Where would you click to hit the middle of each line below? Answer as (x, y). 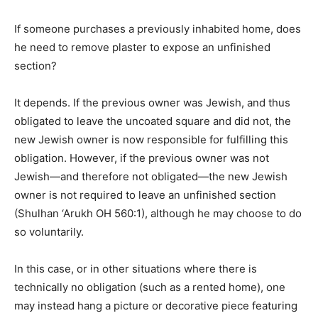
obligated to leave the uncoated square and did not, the (153, 121)
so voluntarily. (49, 232)
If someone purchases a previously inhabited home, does (158, 29)
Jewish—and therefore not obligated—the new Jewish (151, 176)
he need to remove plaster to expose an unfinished (142, 47)
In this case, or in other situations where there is (136, 269)
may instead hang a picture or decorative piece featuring (156, 306)
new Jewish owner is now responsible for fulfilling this (151, 139)
